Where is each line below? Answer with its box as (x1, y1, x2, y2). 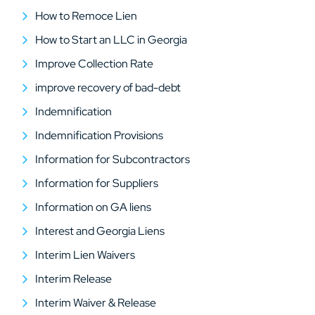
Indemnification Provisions (35, 128, 163, 143)
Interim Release (35, 271, 112, 286)
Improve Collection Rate (35, 56, 153, 71)
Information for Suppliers (35, 176, 158, 191)
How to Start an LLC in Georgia (35, 32, 187, 47)
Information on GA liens (35, 200, 151, 214)
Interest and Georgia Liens (35, 224, 165, 238)
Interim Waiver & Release (35, 295, 156, 310)
